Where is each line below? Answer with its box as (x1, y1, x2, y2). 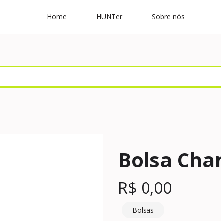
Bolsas (132, 205, 154, 215)
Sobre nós (152, 12, 185, 21)
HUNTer (96, 12, 123, 21)
